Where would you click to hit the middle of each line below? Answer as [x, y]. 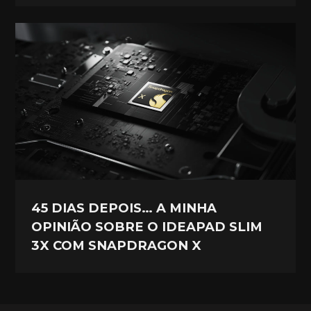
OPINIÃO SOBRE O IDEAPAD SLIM [147, 226]
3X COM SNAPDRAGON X [117, 245]
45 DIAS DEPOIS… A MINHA [124, 208]
